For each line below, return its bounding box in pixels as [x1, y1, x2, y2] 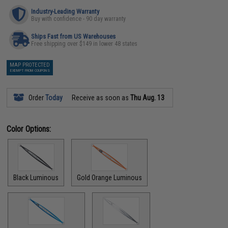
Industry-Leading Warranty [31, 7, 100, 15]
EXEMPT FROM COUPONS [10, 68, 50, 73]
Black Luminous [13, 174, 59, 182]
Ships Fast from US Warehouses [31, 32, 116, 40]
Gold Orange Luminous [77, 174, 142, 182]
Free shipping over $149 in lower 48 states [31, 40, 138, 47]
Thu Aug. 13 [130, 93, 165, 102]
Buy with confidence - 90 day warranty [31, 15, 126, 22]
